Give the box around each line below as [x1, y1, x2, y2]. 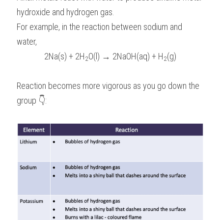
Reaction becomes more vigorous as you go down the [17, 81, 199, 91]
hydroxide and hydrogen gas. [17, 7, 114, 17]
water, [17, 36, 37, 47]
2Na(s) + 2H [44, 51, 85, 61]
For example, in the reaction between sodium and [17, 22, 182, 32]
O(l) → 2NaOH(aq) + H [88, 51, 164, 61]
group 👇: [17, 95, 47, 106]
